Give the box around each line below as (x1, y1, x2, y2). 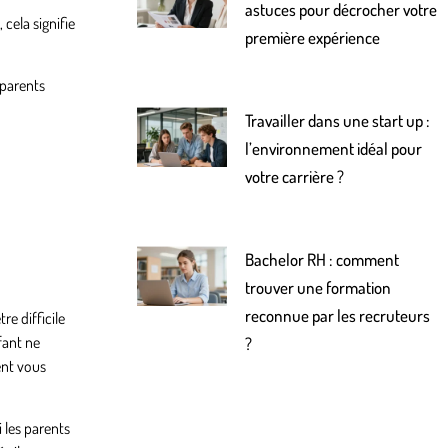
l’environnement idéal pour (245, 138, 423, 160)
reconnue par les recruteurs (245, 305, 431, 327)
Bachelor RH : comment (245, 249, 400, 271)
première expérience (245, 27, 381, 49)
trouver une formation (245, 277, 392, 299)
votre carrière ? (245, 166, 345, 188)
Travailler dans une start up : (245, 110, 431, 132)
